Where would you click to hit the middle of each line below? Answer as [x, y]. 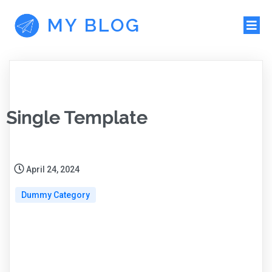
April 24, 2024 [53, 169]
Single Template [77, 117]
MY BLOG [94, 25]
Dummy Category [56, 195]
